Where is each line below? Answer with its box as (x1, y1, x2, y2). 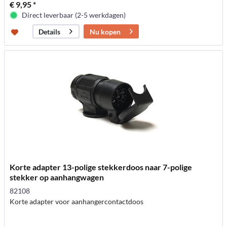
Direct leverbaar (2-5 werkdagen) (22, 10, 126, 19)
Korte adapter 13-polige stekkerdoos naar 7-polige (10, 162, 193, 172)
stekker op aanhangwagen (10, 172, 104, 182)
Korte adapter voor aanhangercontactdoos (10, 197, 144, 206)
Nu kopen (90, 27, 121, 36)
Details (39, 27, 61, 36)
